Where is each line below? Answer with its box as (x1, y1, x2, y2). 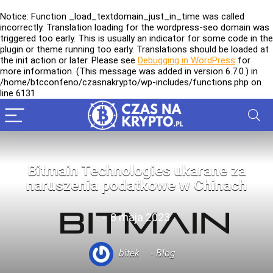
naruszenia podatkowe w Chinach (26, 177, 247, 194)
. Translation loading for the (42, 22, 157, 33)
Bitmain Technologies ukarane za (27, 162, 246, 179)
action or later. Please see (28, 55, 138, 66)
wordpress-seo (157, 22, 218, 33)
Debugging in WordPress (138, 55, 235, 66)
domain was (218, 22, 269, 33)
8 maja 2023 (108, 211, 170, 224)
